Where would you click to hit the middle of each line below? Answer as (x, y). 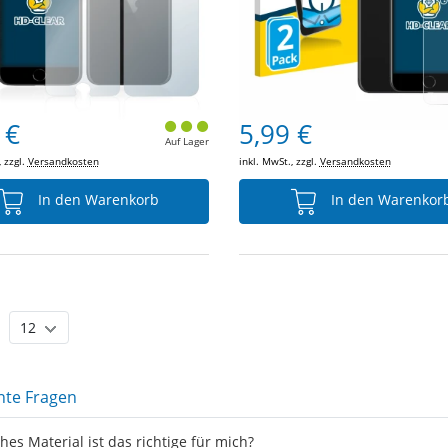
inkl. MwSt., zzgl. (279, 161)
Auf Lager (186, 141)
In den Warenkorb (97, 200)
